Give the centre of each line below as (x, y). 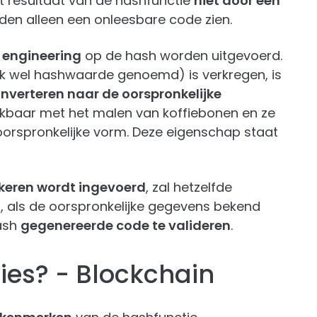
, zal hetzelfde (189, 187)
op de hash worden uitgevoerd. (182, 56)
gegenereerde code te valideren (126, 225)
